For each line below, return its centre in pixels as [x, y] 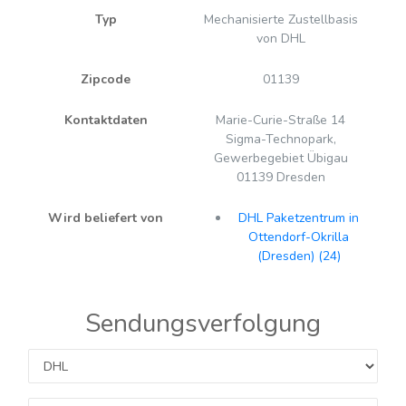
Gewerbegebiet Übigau [280, 159]
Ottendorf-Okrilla [299, 237]
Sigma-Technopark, [280, 140]
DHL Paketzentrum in [299, 218]
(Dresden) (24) [299, 256]
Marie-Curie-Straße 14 [280, 121]
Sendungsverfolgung [203, 324]
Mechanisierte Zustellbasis [280, 20]
